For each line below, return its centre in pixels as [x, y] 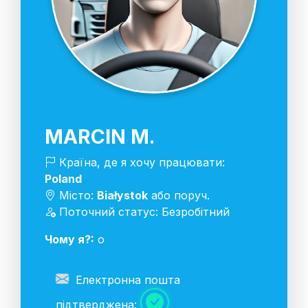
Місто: [76, 195]
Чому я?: [69, 239]
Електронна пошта [126, 279]
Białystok [122, 195]
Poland [63, 178]
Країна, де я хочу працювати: [140, 162]
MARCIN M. [100, 136]
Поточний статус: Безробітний [143, 211]
